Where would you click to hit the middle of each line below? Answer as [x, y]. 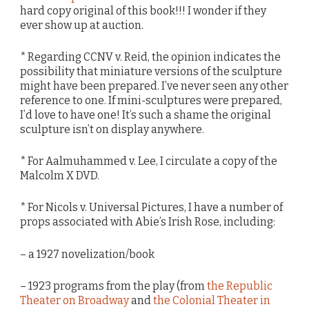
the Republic [240, 286]
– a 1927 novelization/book [87, 254]
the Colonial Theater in [212, 300]
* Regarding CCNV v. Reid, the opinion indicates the [150, 57]
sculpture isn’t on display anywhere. [112, 130]
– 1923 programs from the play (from [113, 286]
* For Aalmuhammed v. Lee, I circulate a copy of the [149, 161]
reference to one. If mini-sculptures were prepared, [151, 101]
